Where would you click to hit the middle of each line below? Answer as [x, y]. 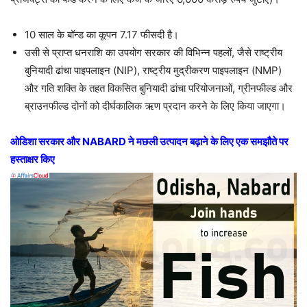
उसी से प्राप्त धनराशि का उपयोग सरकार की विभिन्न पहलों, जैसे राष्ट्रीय [153, 52]
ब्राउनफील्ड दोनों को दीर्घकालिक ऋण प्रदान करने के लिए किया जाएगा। [155, 106]
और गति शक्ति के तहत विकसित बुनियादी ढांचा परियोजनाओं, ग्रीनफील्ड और [159, 88]
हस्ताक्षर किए [33, 159]
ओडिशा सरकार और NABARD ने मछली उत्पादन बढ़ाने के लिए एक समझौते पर [149, 141]
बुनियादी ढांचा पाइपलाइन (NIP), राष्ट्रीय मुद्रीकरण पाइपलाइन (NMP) [153, 70]
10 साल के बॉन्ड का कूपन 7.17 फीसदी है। [102, 34]
